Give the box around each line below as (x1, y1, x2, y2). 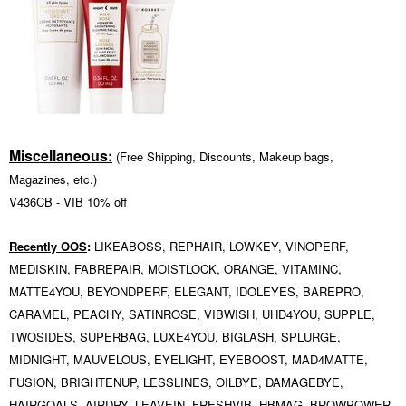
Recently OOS (9, 237, 87, 255)
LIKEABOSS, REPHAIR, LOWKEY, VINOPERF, (91, 237, 349, 255)
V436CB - (9, 193, 63, 210)
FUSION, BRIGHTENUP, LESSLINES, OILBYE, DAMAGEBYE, (9, 373, 343, 391)
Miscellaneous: (9, 145, 112, 166)
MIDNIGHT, (9, 351, 73, 368)
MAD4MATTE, (292, 351, 368, 368)
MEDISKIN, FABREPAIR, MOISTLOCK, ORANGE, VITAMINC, (9, 260, 342, 277)
